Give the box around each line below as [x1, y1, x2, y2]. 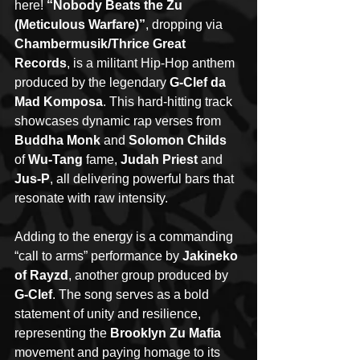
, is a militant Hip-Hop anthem [67, 55, 238, 70]
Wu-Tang [28, 152, 83, 166]
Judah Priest [121, 152, 201, 166]
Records [14, 55, 67, 70]
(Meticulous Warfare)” [14, 17, 145, 31]
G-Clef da [170, 75, 229, 89]
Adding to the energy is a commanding [14, 229, 236, 243]
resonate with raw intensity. [14, 190, 168, 205]
